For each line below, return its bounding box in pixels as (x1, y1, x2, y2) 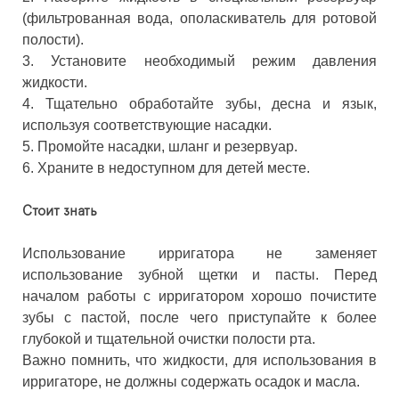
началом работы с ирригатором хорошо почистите (22, 288, 377, 304)
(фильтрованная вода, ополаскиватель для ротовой (22, 10, 377, 26)
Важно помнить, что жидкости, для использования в (22, 352, 377, 368)
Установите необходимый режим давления (51, 53, 377, 69)
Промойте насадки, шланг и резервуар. (37, 138, 297, 154)
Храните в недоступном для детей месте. (37, 159, 310, 175)
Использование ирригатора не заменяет (22, 245, 377, 261)
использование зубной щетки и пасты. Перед (22, 266, 377, 282)
